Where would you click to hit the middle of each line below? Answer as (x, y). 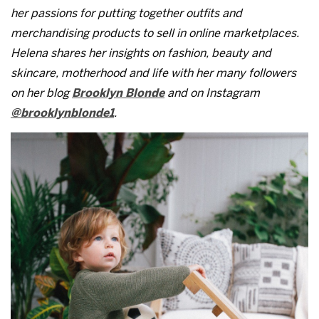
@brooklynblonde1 (62, 113)
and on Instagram (212, 93)
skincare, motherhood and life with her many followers (153, 73)
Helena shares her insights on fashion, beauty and (141, 53)
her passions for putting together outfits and (126, 13)
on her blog (41, 93)
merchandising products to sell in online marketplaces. (155, 33)
